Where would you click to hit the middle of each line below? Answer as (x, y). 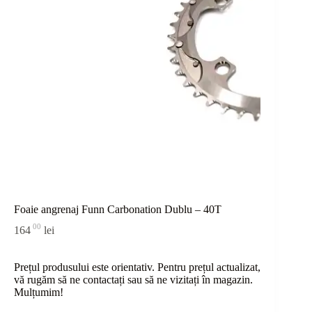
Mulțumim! (39, 292)
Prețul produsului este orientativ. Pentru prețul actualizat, (137, 267)
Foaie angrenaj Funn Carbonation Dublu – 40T (118, 210)
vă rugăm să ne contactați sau (79, 279)
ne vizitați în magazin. (203, 279)
